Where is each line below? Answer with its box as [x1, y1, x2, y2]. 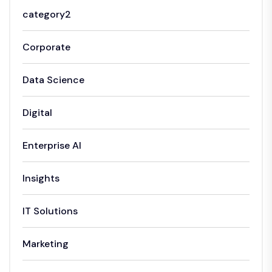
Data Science [22, 73, 84, 86]
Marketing [22, 237, 69, 250]
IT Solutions [22, 204, 78, 217]
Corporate [22, 40, 70, 53]
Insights [22, 171, 59, 185]
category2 [22, 7, 71, 21]
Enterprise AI [22, 138, 81, 152]
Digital [22, 106, 52, 119]
